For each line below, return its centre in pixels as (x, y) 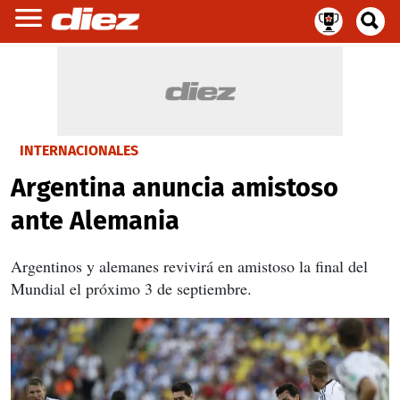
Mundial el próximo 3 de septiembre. (131, 288)
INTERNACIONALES (79, 150)
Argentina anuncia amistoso (175, 188)
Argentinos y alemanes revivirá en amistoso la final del (189, 266)
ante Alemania (95, 221)
